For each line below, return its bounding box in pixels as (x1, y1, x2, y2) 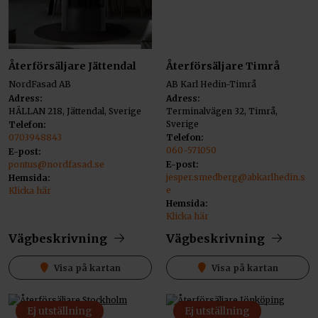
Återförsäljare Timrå (166, 60, 280, 73)
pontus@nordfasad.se (9, 158, 104, 170)
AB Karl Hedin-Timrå (166, 79, 256, 90)
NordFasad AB (9, 79, 71, 90)
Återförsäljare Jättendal (9, 60, 136, 73)
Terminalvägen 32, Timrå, (166, 105, 278, 116)
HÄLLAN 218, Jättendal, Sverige (9, 105, 141, 116)
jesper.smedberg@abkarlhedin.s (166, 171, 305, 182)
